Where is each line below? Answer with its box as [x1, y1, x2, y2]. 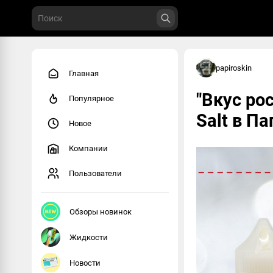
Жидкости [69, 232, 108, 242]
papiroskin [216, 63, 252, 73]
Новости [69, 258, 101, 268]
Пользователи [69, 169, 122, 178]
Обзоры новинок [69, 207, 132, 216]
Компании [69, 144, 108, 153]
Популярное [69, 94, 114, 103]
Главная [69, 69, 99, 78]
